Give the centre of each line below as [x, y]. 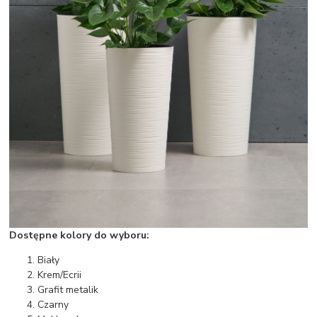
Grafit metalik [68, 289]
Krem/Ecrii [60, 275]
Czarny [53, 304]
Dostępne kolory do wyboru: [80, 235]
